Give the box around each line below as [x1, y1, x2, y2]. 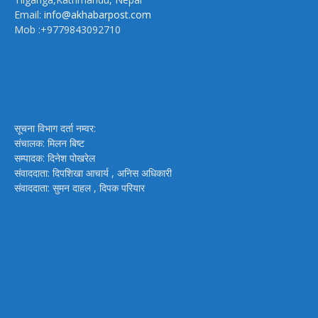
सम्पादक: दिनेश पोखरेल [14, 151, 95, 165]
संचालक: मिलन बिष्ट [14, 136, 84, 150]
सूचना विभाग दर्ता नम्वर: [14, 121, 96, 136]
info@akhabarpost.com [44, 8, 151, 22]
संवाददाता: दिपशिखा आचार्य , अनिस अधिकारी [14, 166, 172, 180]
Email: [14, 8, 44, 22]
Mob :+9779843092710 [14, 23, 121, 37]
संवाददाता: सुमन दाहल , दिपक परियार [14, 181, 145, 195]
